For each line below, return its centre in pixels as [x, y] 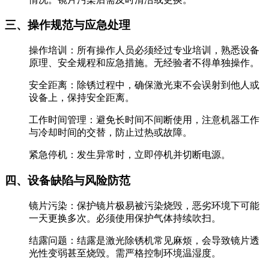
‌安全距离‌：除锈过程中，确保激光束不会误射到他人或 [144, 85]
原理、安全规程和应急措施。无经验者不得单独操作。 [144, 63]
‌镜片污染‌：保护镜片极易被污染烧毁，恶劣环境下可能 [144, 205]
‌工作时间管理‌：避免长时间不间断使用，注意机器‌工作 [144, 120]
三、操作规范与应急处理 [68, 25]
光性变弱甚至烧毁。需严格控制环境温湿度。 [125, 253]
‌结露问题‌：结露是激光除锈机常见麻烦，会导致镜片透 [144, 240]
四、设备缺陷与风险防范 [68, 180]
